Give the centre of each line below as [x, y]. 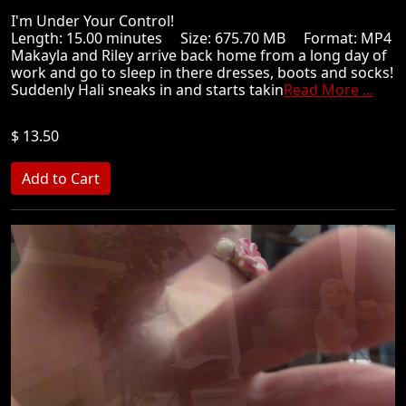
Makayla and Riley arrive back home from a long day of [199, 55]
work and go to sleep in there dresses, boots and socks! [202, 72]
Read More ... [329, 90]
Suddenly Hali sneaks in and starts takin [147, 90]
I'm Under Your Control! [100, 21]
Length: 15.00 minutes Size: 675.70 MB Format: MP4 [201, 38]
